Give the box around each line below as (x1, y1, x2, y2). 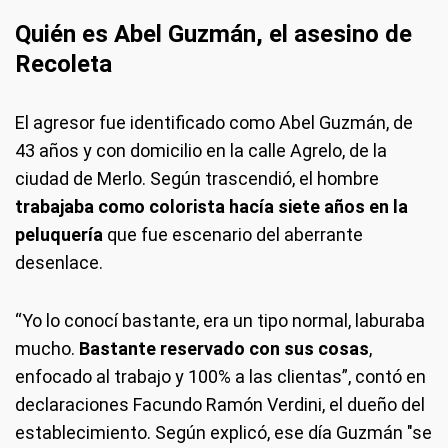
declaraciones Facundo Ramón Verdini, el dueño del (15, 394, 425, 415)
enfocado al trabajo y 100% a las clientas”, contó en (15, 366, 426, 387)
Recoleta (15, 50, 112, 78)
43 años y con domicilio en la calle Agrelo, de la (15, 140, 387, 161)
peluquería (15, 224, 107, 245)
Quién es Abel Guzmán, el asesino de (15, 20, 412, 48)
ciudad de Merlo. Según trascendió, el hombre (15, 168, 379, 189)
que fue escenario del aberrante (107, 224, 363, 245)
